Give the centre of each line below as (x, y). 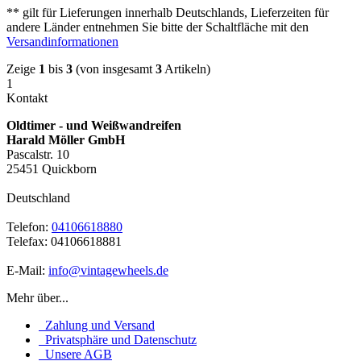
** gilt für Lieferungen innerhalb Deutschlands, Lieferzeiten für (168, 12)
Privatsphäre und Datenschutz (118, 339)
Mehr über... (37, 297)
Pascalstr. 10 (38, 154)
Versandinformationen (62, 41)
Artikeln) (186, 68)
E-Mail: (27, 270)
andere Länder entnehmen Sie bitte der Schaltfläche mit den (158, 27)
